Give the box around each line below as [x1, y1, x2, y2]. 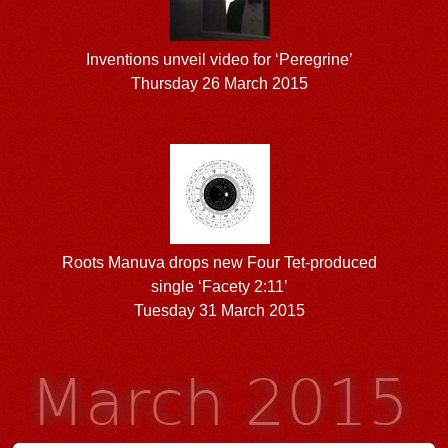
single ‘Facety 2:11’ [151, 277, 289, 295]
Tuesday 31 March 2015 [134, 301, 306, 319]
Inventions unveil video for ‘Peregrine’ [86, 50, 354, 68]
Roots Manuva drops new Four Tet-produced [62, 253, 378, 271]
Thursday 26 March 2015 [131, 74, 309, 92]
